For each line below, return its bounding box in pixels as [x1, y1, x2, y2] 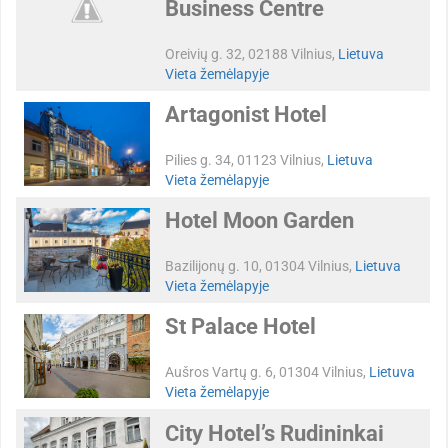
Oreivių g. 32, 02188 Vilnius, [165, 45, 338, 62]
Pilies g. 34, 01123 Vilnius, [165, 151, 327, 168]
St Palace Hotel [165, 313, 316, 339]
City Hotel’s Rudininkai [165, 420, 384, 446]
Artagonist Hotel [165, 101, 327, 127]
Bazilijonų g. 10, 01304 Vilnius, [165, 257, 355, 274]
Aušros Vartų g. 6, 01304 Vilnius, [165, 363, 369, 380]
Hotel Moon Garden [165, 207, 354, 233]
